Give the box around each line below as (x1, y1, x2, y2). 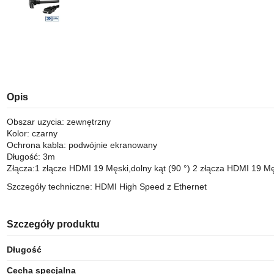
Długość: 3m (6, 151, 55, 161)
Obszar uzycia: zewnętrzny (6, 116, 111, 127)
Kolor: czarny (6, 128, 57, 138)
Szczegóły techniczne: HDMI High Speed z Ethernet (6, 182, 207, 192)
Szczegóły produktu (6, 219, 100, 230)
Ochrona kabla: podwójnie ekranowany (6, 139, 157, 150)
